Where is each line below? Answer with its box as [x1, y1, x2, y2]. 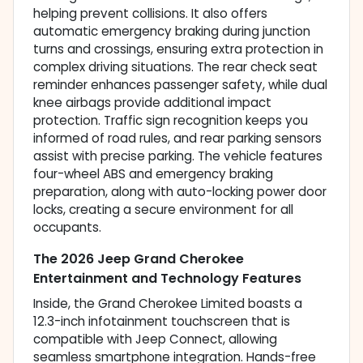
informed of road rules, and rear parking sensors [33, 130, 322, 147]
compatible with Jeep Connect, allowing [33, 331, 277, 348]
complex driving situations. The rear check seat [33, 58, 318, 76]
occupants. [33, 219, 101, 237]
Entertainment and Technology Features [33, 269, 301, 288]
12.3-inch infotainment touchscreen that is [33, 313, 290, 331]
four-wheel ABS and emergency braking [33, 165, 273, 183]
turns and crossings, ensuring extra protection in [33, 41, 323, 58]
